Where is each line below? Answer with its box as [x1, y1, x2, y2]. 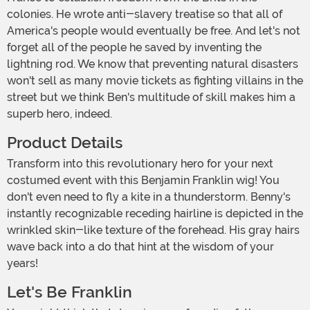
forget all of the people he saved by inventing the [7, 41, 262, 55]
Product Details [7, 134, 122, 153]
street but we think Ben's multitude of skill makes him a [7, 91, 295, 104]
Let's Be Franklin [7, 283, 132, 302]
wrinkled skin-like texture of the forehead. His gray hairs [7, 224, 300, 237]
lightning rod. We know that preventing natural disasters [7, 57, 298, 71]
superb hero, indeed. [7, 107, 115, 121]
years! [7, 257, 38, 271]
